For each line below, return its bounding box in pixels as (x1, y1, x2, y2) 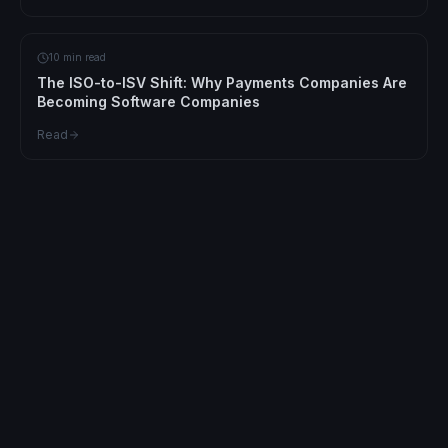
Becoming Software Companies (37, 93, 260, 111)
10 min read (49, 51, 106, 64)
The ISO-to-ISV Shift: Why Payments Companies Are (37, 74, 407, 92)
